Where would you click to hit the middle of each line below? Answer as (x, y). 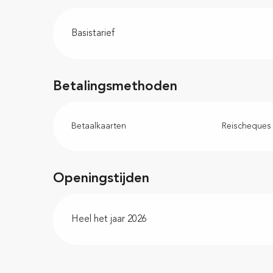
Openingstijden (101, 179)
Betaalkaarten (99, 126)
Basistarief (93, 34)
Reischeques (246, 126)
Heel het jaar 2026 (109, 220)
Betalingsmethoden (115, 87)
